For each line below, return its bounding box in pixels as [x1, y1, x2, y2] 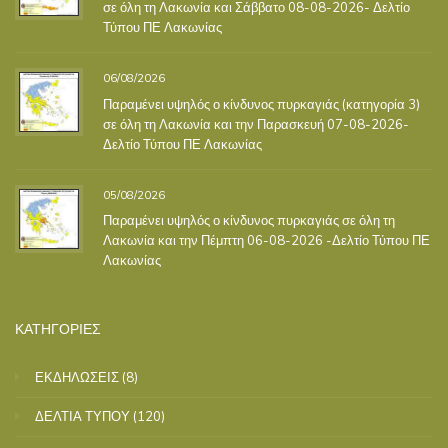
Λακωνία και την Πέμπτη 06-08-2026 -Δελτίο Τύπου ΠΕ [103, 232, 430, 249]
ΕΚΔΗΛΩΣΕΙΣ [35, 368, 119, 385]
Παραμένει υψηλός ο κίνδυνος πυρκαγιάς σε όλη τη [103, 212, 395, 229]
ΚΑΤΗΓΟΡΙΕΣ [15, 317, 101, 339]
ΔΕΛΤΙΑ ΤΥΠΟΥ [35, 407, 130, 424]
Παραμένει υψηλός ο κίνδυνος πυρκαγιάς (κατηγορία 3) [103, 95, 420, 112]
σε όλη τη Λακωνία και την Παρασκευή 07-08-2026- [103, 115, 409, 132]
